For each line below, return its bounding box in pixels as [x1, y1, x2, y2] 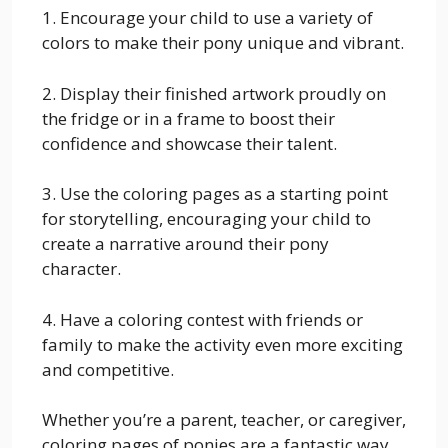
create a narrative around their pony [42, 232, 329, 256]
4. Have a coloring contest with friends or [42, 307, 363, 331]
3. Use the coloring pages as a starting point [42, 182, 388, 206]
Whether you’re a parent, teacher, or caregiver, [42, 408, 406, 432]
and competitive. [42, 357, 174, 381]
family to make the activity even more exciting [42, 332, 403, 356]
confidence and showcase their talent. [42, 131, 337, 155]
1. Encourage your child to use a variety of [42, 6, 373, 30]
